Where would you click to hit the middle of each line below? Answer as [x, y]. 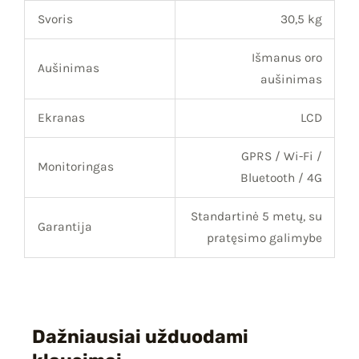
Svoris [55, 20]
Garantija [65, 227]
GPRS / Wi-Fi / [281, 157]
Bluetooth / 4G [281, 178]
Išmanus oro [286, 58]
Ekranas [61, 118]
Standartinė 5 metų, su [256, 217]
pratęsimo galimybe [264, 238]
